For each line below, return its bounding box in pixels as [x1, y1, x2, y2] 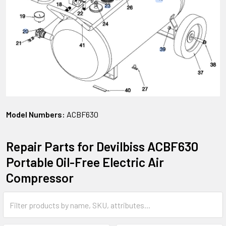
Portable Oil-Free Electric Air [6, 154, 164, 170]
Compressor [6, 170, 74, 186]
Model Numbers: [6, 109, 65, 120]
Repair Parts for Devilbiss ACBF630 [6, 139, 198, 154]
